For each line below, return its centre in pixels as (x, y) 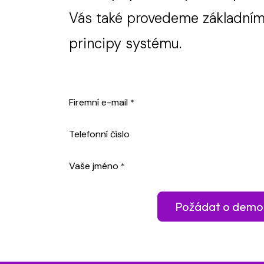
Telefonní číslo (99, 134)
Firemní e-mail (98, 102)
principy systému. (125, 43)
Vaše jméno (94, 166)
